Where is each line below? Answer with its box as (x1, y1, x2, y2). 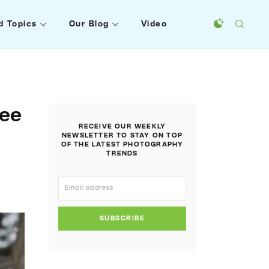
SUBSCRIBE (99, 216, 145, 222)
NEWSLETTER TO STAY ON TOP (62, 133, 183, 139)
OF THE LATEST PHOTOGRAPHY (61, 142, 184, 148)
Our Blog (68, 21, 109, 28)
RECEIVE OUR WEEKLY (78, 124, 166, 130)
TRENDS (106, 151, 138, 157)
